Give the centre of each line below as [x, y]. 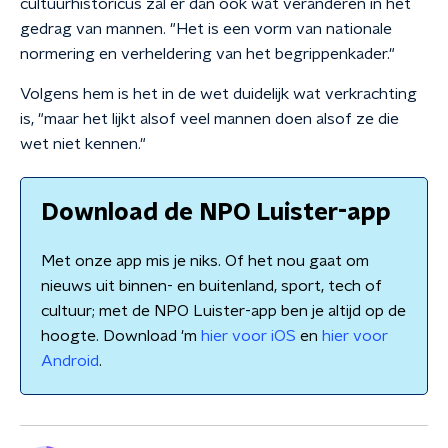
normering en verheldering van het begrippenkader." [207, 54]
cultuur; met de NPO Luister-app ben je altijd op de [223, 311]
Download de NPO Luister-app [216, 213]
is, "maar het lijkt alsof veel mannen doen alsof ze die [209, 119]
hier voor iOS [248, 336]
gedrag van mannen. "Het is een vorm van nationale [206, 29]
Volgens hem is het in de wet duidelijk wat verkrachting [218, 94]
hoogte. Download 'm [121, 336]
